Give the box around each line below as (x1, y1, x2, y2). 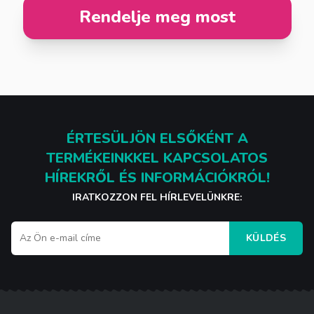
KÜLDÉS (245, 231, 286, 245)
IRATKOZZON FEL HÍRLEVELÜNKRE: (72, 190, 242, 204)
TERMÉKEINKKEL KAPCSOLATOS (46, 148, 268, 168)
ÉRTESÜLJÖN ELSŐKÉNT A (66, 128, 248, 148)
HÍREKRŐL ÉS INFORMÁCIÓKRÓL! (44, 168, 270, 187)
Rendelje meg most (78, 5, 235, 28)
